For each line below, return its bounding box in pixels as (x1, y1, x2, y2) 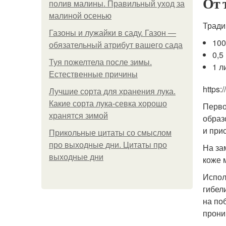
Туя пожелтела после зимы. (49, 58, 152, 67)
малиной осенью (49, 12, 111, 20)
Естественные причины (49, 70, 138, 79)
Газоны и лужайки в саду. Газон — (49, 29, 176, 37)
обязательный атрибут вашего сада (49, 41, 183, 49)
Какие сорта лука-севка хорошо (49, 99, 167, 108)
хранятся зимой (49, 111, 108, 120)
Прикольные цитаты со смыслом (49, 129, 172, 137)
